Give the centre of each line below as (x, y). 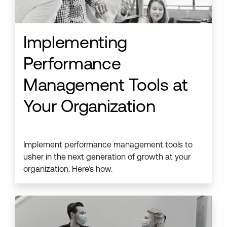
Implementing (75, 42)
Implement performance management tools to (108, 145)
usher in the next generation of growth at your (107, 157)
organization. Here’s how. (68, 169)
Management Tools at (106, 85)
